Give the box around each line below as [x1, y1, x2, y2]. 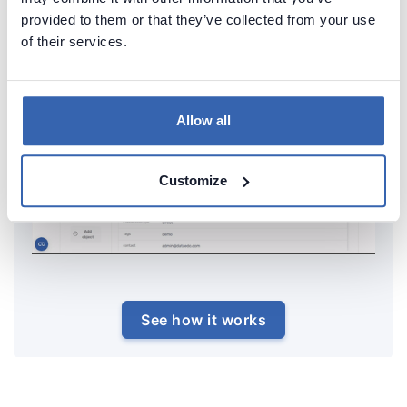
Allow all [176, 113, 231, 129]
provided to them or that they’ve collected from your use [21, 12, 375, 28]
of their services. [21, 34, 127, 50]
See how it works [141, 311, 266, 330]
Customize [159, 172, 228, 188]
